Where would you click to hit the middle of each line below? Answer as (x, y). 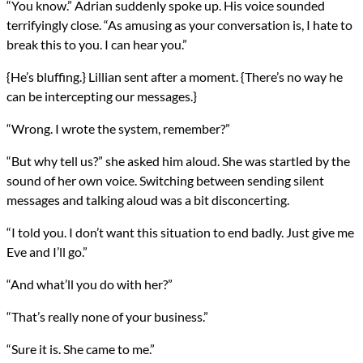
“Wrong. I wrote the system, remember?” (118, 129)
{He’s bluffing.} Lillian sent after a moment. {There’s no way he (175, 77)
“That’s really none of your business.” (107, 317)
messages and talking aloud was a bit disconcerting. (148, 200)
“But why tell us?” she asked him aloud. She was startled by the (178, 161)
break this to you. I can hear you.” (97, 45)
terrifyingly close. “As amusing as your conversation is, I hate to (179, 25)
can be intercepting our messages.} (102, 96)
